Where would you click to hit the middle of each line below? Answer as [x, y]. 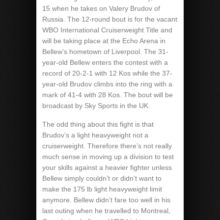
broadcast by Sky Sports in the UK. [96, 106]
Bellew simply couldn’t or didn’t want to [102, 178]
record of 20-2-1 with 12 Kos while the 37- [107, 73]
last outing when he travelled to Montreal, [106, 211]
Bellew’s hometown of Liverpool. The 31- [105, 52]
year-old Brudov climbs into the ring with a [107, 84]
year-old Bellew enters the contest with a [105, 62]
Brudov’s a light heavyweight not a [95, 135]
